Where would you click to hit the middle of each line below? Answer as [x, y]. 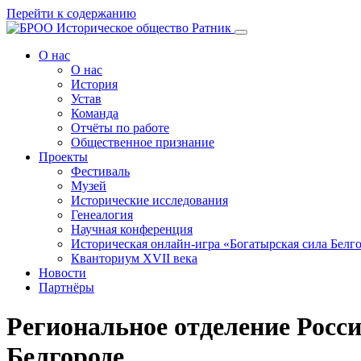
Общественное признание [143, 142]
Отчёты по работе [120, 128]
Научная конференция [132, 229]
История [94, 84]
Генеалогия [102, 215]
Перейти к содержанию [71, 13]
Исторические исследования [149, 200]
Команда [95, 113]
